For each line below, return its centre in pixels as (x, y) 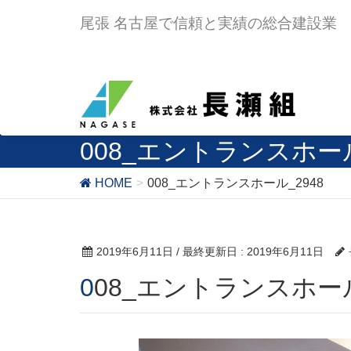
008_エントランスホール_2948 (235, 183)
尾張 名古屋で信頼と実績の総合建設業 (208, 23)
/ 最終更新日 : (212, 251)
